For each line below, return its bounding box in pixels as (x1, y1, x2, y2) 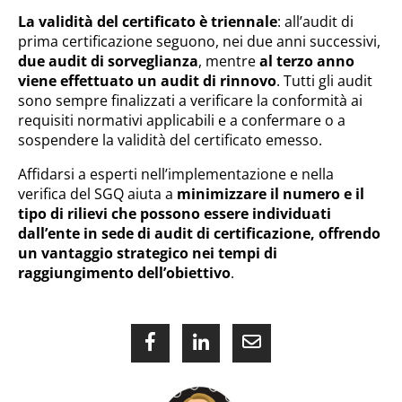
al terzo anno (259, 51, 354, 71)
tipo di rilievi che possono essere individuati (18, 204, 331, 223)
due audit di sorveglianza (18, 51, 198, 71)
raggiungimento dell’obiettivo (18, 263, 231, 283)
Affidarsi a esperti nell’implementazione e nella (18, 164, 334, 184)
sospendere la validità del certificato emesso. (18, 130, 322, 150)
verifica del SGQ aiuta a (18, 184, 177, 204)
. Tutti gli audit (276, 71, 372, 91)
